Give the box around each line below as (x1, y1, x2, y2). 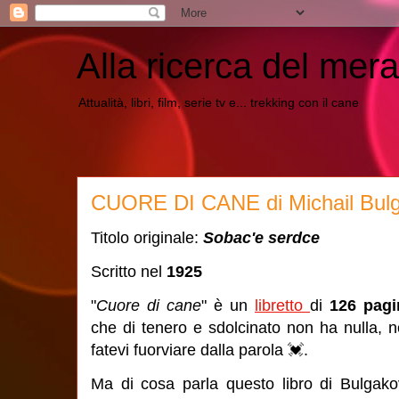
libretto (255, 297, 310, 314)
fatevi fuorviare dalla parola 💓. (91, 341, 308, 359)
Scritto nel (91, 263, 167, 281)
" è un (201, 297, 255, 314)
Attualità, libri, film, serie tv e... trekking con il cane (78, 95, 359, 110)
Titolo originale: (91, 229, 203, 247)
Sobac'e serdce (203, 229, 320, 247)
